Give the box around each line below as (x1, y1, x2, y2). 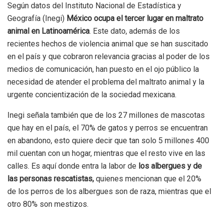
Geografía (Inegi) (7, 14, 66, 23)
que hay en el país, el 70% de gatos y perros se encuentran (7, 123, 208, 133)
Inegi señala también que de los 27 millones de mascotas (7, 110, 205, 120)
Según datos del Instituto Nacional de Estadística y (7, 1, 181, 11)
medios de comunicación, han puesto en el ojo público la (7, 65, 199, 74)
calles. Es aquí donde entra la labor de (7, 161, 138, 171)
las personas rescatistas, (7, 174, 96, 184)
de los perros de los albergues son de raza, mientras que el (7, 187, 211, 197)
